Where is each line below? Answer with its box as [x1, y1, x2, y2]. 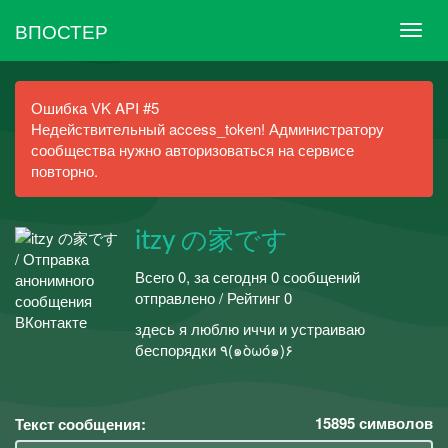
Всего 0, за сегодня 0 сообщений [135, 265, 360, 287]
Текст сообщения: [15, 412, 146, 435]
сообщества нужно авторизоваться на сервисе [31, 139, 354, 160]
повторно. [31, 160, 98, 181]
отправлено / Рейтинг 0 [135, 286, 292, 308]
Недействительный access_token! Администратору [31, 118, 384, 139]
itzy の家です [135, 228, 288, 254]
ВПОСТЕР [15, 16, 108, 44]
